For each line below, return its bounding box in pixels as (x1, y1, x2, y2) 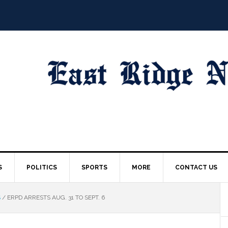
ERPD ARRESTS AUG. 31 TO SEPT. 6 (6, 193, 105, 201)
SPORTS (81, 163, 107, 171)
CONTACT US (175, 163, 217, 171)
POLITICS (26, 163, 57, 171)
